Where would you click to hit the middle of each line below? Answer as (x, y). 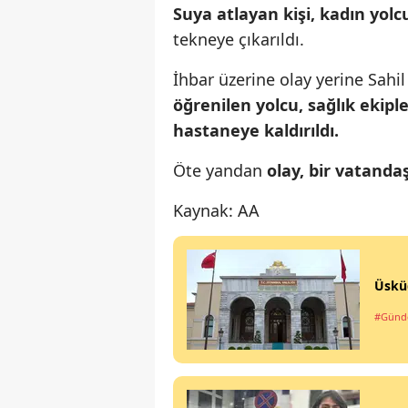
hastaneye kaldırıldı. (256, 131)
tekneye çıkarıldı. (239, 40)
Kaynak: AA (216, 211)
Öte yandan (220, 171)
